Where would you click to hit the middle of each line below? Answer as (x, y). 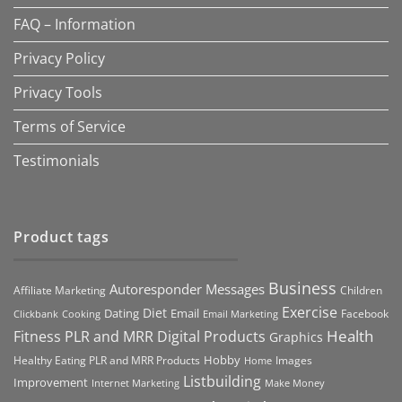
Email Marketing (240, 313)
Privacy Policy (59, 59)
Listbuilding (222, 381)
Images (294, 359)
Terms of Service (70, 127)
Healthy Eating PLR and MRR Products (107, 360)
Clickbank (36, 313)
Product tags (61, 237)
